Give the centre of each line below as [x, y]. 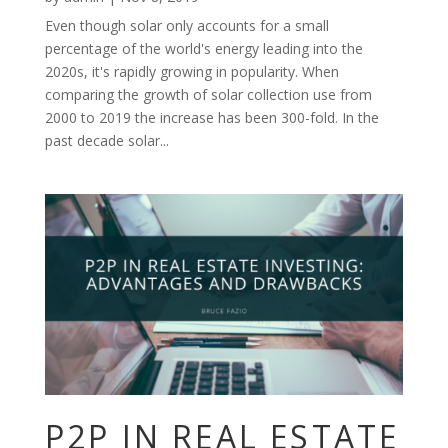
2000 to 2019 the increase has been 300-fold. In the [211, 117]
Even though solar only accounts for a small [186, 25]
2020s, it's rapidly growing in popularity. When [191, 71]
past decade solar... [106, 140]
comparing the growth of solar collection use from [208, 94]
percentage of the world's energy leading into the [203, 48]
